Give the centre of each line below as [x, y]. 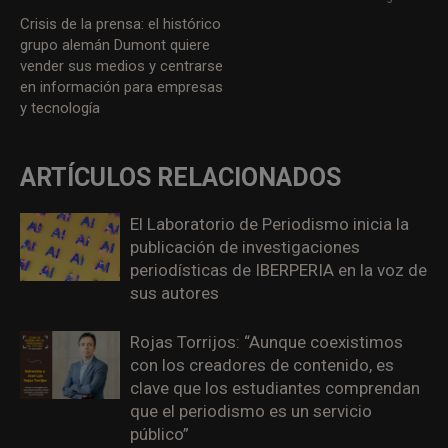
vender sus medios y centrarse [121, 65]
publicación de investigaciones [245, 246]
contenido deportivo [362, 44]
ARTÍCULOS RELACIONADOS [180, 177]
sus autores [174, 292]
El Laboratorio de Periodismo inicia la [269, 223]
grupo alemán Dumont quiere [115, 44]
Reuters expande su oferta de [330, 23]
